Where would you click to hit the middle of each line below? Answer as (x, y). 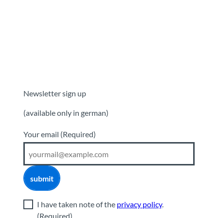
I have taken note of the (77, 204)
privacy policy (139, 204)
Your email (42, 134)
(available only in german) (66, 113)
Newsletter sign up (55, 93)
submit (42, 178)
